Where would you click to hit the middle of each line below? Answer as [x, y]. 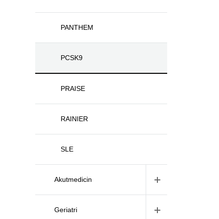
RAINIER [74, 119]
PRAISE [73, 88]
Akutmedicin [73, 179]
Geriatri [66, 210]
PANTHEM [77, 27]
